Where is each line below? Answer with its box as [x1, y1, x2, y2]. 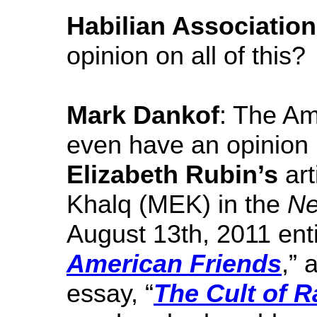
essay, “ [67, 279, 154, 308]
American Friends [67, 249, 282, 278]
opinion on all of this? [67, 41, 306, 70]
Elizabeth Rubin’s [67, 160, 278, 189]
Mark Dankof [67, 100, 219, 129]
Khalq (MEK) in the [67, 190, 287, 219]
